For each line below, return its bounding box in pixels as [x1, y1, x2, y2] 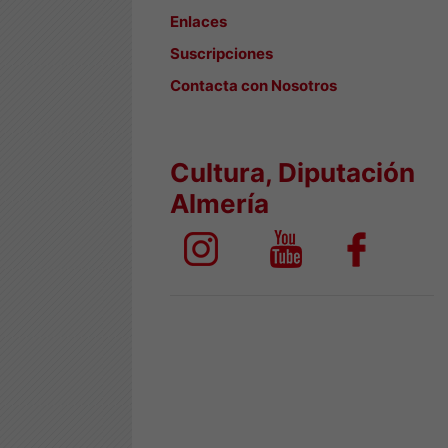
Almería [170, 188, 269, 219]
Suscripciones [170, 44, 273, 63]
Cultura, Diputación [170, 157, 415, 188]
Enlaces [170, 12, 227, 31]
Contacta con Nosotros [170, 76, 337, 95]
